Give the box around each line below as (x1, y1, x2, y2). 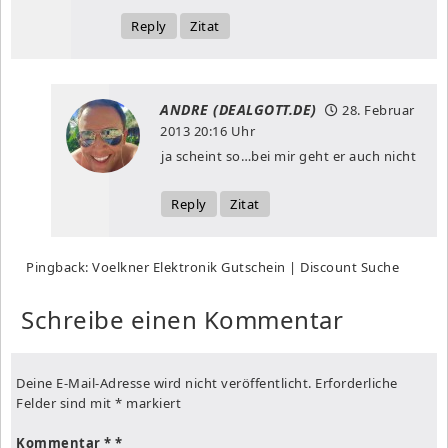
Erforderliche (315, 373, 398, 392)
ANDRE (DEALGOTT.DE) (160, 99, 317, 119)
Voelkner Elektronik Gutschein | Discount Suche (92, 257, 399, 276)
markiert (122, 393, 181, 412)
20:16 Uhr (190, 121, 255, 140)
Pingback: (26, 257, 89, 276)
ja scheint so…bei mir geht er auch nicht (161, 146, 416, 165)
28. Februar (342, 100, 415, 119)
